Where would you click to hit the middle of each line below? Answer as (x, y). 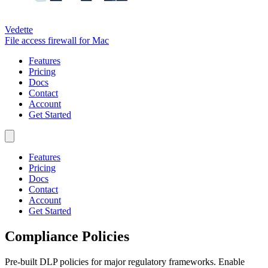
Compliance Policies (67, 236)
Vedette (19, 30)
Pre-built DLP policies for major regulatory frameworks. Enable (125, 261)
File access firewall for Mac (57, 40)
